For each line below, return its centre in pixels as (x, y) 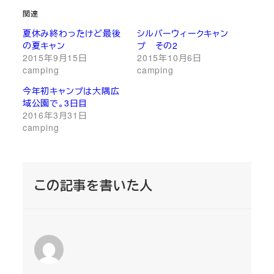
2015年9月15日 (55, 58)
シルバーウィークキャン (183, 33)
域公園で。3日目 (55, 103)
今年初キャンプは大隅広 (71, 91)
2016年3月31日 (55, 115)
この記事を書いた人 (94, 185)
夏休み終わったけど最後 (72, 33)
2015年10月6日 (170, 58)
